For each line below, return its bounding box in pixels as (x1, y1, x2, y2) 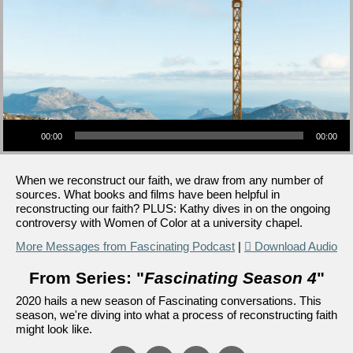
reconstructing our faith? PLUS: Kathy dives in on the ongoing (16, 202, 330, 215)
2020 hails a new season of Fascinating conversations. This (16, 294, 321, 307)
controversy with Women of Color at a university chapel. (16, 216, 303, 229)
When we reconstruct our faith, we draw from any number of (16, 173, 323, 187)
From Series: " (28, 269, 144, 287)
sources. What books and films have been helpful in (16, 188, 280, 201)
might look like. (16, 322, 92, 336)
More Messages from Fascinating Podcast (16, 240, 235, 253)
